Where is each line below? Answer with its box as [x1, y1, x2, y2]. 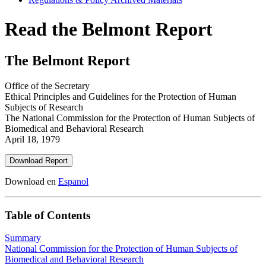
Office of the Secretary [5, 81, 90, 91]
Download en [5, 176, 58, 187]
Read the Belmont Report [5, 18, 213, 40]
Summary [5, 233, 41, 243]
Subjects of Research [5, 102, 83, 113]
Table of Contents [5, 208, 90, 221]
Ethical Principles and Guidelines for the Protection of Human [5, 91, 236, 102]
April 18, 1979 [5, 134, 60, 145]
